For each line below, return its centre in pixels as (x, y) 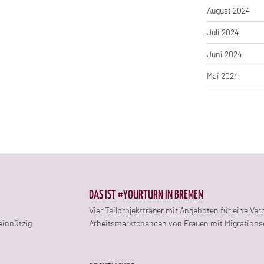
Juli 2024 (223, 32)
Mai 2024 (222, 75)
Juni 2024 (224, 54)
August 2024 (228, 10)
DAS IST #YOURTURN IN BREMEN (146, 195)
